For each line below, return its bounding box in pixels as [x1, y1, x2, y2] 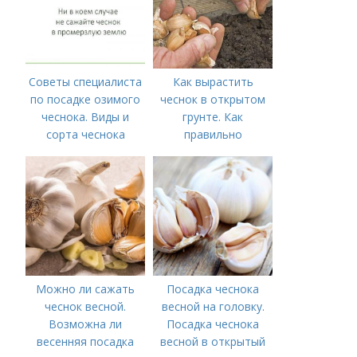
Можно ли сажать [36, 281, 135, 296]
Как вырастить [172, 74, 253, 89]
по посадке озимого [30, 92, 141, 107]
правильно [183, 127, 242, 142]
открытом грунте [166, 162, 261, 177]
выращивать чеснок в [153, 144, 273, 159]
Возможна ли [49, 316, 123, 331]
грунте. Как [182, 109, 244, 124]
